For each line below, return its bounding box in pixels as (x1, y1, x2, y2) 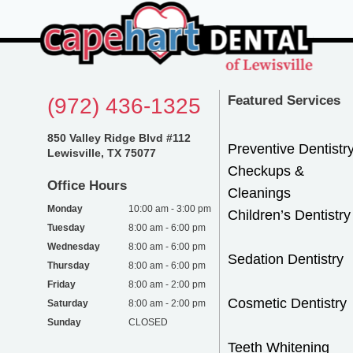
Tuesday (47, 222, 85, 233)
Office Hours (47, 178, 127, 193)
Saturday (47, 298, 88, 309)
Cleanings (228, 185, 291, 201)
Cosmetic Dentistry (228, 295, 347, 311)
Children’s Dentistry (228, 207, 351, 223)
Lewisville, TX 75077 (47, 147, 156, 159)
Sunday (47, 317, 81, 328)
